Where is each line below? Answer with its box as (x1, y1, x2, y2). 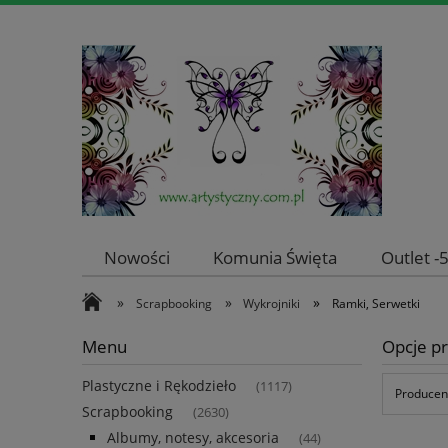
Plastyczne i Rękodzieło (82, 376, 236, 396)
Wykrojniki (243, 295, 301, 312)
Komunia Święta (213, 246, 338, 270)
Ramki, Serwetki (331, 295, 420, 312)
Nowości (103, 246, 170, 270)
